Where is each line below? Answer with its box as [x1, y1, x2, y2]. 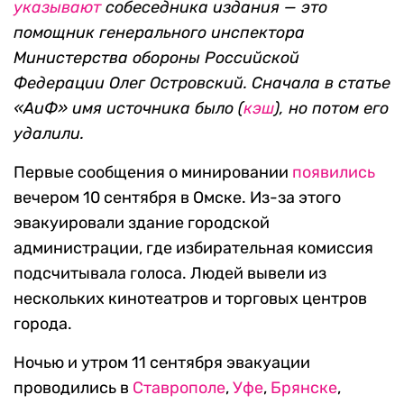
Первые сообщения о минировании [14, 162, 292, 183]
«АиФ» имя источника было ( [14, 98, 243, 119]
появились [292, 162, 375, 183]
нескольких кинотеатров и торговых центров [14, 289, 367, 309]
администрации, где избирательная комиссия [14, 238, 373, 259]
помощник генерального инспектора [14, 23, 305, 43]
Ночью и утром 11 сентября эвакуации [14, 353, 310, 373]
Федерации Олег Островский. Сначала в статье [14, 73, 390, 94]
